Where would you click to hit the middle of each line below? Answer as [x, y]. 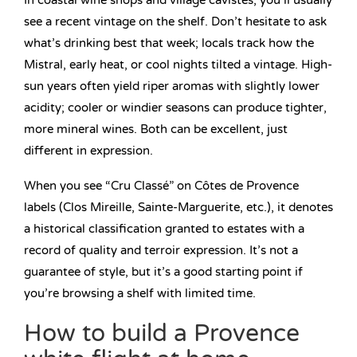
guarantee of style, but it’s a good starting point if [163, 272]
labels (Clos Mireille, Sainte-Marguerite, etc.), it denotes [178, 208]
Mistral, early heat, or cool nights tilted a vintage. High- [178, 65]
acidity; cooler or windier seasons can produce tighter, [175, 108]
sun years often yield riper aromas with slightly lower [172, 86]
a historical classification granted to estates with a [164, 229]
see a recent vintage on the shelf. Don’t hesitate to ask [175, 22]
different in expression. [88, 151]
